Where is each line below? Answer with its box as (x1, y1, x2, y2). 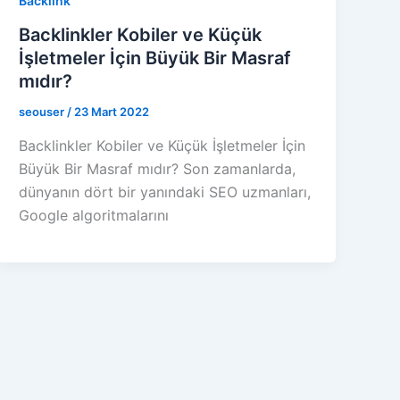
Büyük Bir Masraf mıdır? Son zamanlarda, (19, 159, 296, 178)
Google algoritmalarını (19, 205, 170, 224)
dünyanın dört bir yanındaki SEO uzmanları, (19, 182, 312, 201)
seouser (19, 104, 68, 120)
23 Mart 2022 (74, 104, 150, 120)
